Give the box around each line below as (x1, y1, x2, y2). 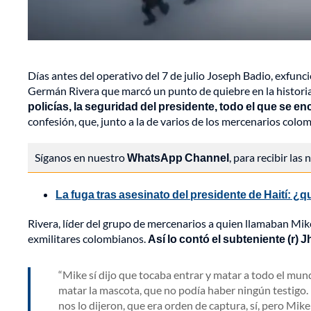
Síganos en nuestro (35, 151, 127, 165)
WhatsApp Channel (127, 151, 229, 165)
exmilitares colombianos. (28, 232, 148, 246)
